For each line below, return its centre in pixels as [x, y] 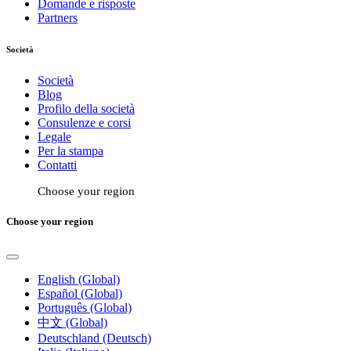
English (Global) [79, 279]
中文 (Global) [72, 322]
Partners [58, 18]
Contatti [57, 165]
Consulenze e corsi [84, 123]
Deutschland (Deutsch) [94, 338]
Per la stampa [71, 151]
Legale [54, 137]
